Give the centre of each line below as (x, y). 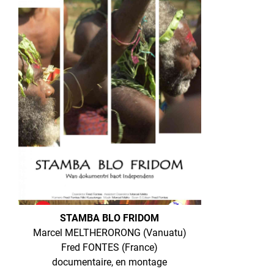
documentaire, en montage (110, 262)
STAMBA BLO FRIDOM (110, 218)
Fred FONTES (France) (110, 248)
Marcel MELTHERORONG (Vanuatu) (109, 233)
